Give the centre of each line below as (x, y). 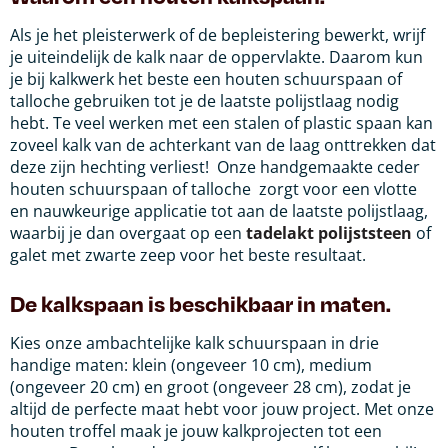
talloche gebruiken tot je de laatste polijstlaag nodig (204, 101)
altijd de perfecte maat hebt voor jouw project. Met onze (222, 409)
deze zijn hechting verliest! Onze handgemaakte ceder (215, 167)
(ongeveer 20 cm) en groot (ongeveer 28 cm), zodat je (210, 387)
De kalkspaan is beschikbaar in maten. (200, 303)
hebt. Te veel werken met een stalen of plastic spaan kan (221, 123)
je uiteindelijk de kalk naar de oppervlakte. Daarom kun (216, 57)
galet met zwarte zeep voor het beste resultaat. (188, 255)
